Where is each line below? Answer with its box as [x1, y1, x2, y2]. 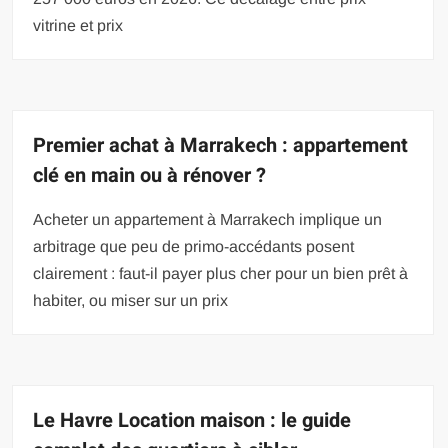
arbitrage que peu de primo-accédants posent [33, 237, 355, 255]
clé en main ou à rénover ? [33, 160, 267, 190]
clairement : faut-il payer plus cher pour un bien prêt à [33, 264, 409, 282]
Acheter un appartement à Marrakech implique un [33, 210, 383, 228]
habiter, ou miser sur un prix [33, 291, 229, 309]
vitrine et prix [33, 16, 124, 34]
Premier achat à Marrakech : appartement [33, 130, 409, 160]
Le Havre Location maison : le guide [33, 405, 352, 435]
